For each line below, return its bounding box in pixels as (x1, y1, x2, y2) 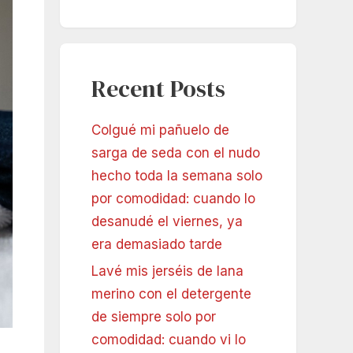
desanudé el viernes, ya (91, 214, 243, 230)
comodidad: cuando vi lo (91, 332, 246, 348)
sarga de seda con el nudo (91, 145, 260, 162)
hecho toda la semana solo (91, 168, 262, 184)
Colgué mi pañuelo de (91, 122, 229, 139)
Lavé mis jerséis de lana (91, 263, 243, 280)
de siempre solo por (91, 309, 216, 325)
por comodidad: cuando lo (91, 191, 255, 207)
